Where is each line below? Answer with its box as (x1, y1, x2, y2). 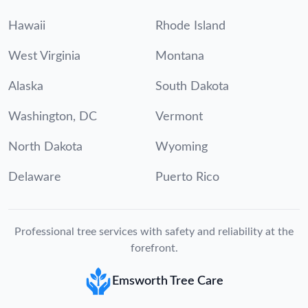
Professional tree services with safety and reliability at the (14, 225, 294, 237)
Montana (155, 49, 204, 63)
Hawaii (8, 19, 45, 32)
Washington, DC (8, 110, 97, 123)
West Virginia (8, 49, 80, 63)
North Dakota (8, 140, 82, 153)
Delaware (8, 170, 61, 184)
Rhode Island (155, 19, 225, 32)
